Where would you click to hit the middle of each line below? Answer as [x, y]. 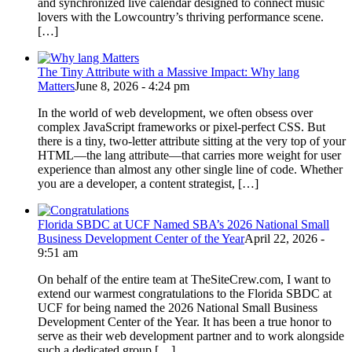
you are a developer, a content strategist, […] [148, 184]
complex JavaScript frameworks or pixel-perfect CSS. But [181, 127]
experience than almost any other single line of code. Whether [190, 170]
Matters [56, 86]
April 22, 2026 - [284, 239]
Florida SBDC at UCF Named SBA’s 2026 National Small [183, 225]
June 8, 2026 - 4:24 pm [132, 86]
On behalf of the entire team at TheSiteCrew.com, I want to [184, 280]
